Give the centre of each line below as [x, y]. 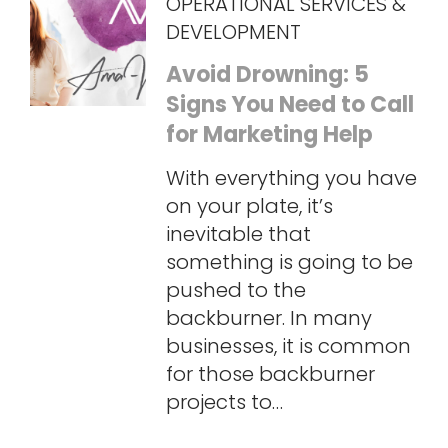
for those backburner [270, 374]
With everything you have [291, 178]
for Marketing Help [269, 135]
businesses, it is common [288, 346]
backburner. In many [268, 318]
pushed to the [235, 290]
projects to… [224, 402]
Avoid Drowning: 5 [267, 75]
